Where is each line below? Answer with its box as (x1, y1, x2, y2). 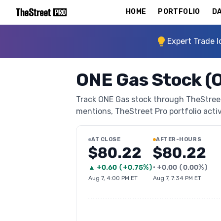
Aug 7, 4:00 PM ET (88, 175, 138, 182)
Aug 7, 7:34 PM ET (153, 175, 201, 182)
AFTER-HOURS (156, 136, 202, 143)
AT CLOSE (91, 136, 121, 143)
